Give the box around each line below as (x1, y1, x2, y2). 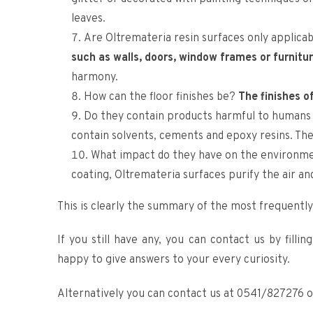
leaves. (71, 12, 105, 26)
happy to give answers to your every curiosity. (57, 253, 290, 267)
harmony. (71, 71, 118, 85)
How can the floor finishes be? (84, 90, 238, 104)
